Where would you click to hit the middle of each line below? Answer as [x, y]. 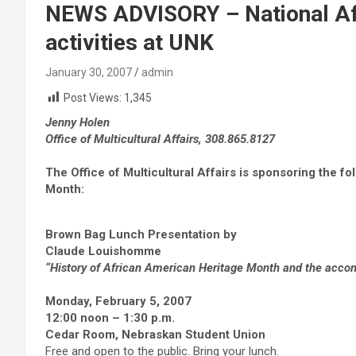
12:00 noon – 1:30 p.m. [110, 318]
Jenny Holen [77, 123]
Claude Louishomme [103, 252]
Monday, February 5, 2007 [118, 302]
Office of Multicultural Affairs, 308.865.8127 [160, 139]
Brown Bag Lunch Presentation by [141, 235]
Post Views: [93, 98]
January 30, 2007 [89, 72]
